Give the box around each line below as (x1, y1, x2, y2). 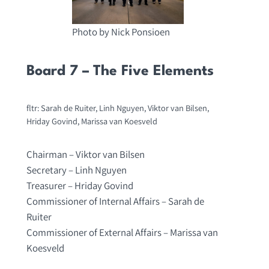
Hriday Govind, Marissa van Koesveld (26, 115, 157, 127)
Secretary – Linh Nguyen (26, 163, 127, 177)
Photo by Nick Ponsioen (71, 25, 170, 38)
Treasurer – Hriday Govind (26, 179, 133, 193)
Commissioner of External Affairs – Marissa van (26, 226, 218, 240)
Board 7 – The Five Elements (26, 64, 214, 79)
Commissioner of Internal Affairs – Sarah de (26, 195, 204, 208)
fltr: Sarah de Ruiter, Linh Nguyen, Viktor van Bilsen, (26, 102, 209, 114)
